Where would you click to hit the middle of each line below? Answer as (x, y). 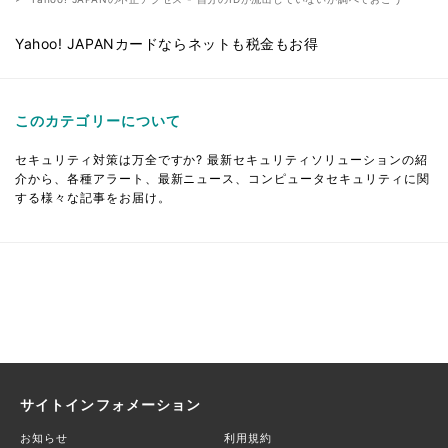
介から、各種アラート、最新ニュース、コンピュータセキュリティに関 (222, 178)
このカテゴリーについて (98, 120)
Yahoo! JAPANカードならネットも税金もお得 (167, 43)
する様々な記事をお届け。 (93, 197)
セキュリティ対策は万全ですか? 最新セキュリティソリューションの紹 (221, 159)
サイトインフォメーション (111, 404)
